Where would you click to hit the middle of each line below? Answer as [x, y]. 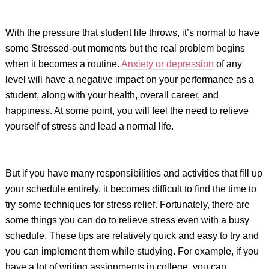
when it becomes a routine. [63, 64]
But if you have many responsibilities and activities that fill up [134, 173]
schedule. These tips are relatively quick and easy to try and [132, 236]
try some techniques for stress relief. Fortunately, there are [127, 204]
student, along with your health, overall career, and [112, 95]
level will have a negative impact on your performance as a [129, 80]
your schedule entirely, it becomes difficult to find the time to [131, 189]
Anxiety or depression [167, 64]
